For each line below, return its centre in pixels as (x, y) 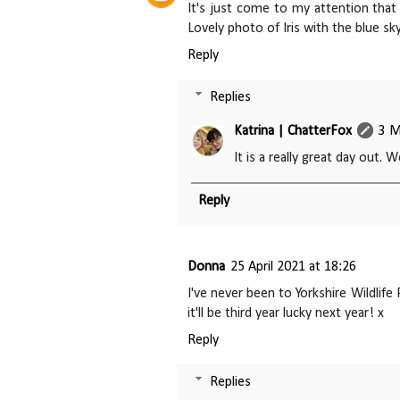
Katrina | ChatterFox (293, 131)
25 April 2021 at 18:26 (293, 267)
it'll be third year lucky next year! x (286, 313)
